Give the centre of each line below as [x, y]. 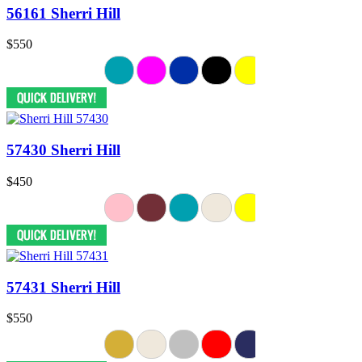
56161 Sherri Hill [63, 13]
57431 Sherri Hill [63, 287]
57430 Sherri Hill [63, 150]
